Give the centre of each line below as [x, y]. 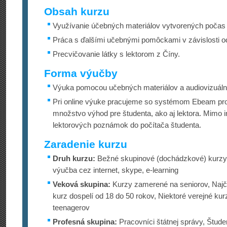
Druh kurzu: [74, 158]
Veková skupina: [82, 184]
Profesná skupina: [85, 222]
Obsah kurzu [77, 11]
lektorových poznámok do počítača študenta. [127, 125]
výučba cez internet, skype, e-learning [116, 170]
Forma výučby [81, 73]
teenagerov [71, 207]
